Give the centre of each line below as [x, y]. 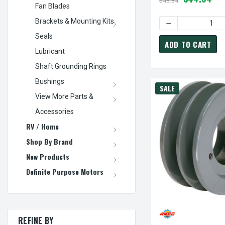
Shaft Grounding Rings [71, 66]
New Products [48, 156]
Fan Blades [52, 6]
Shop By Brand [49, 141]
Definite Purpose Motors [65, 171]
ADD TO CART [188, 44]
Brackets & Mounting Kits [75, 21]
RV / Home [42, 126]
